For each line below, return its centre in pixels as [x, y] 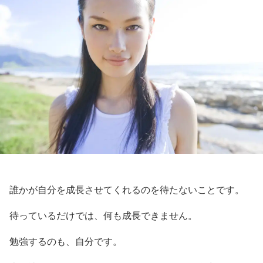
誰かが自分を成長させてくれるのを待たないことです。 [127, 190]
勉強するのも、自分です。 [66, 241]
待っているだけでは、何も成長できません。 [103, 215]
